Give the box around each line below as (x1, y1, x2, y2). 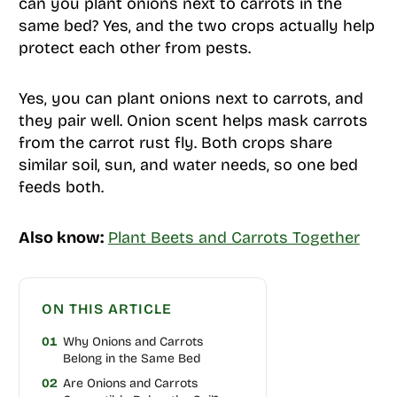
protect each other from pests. (18, 37, 251, 58)
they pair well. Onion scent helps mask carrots (18, 110, 368, 130)
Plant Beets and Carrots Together (107, 227, 360, 247)
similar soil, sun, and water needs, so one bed (18, 154, 358, 175)
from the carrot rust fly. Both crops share (18, 132, 332, 152)
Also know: (18, 227, 104, 247)
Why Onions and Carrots (62, 333, 203, 349)
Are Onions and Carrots (62, 375, 198, 391)
